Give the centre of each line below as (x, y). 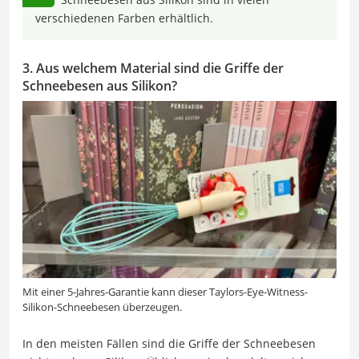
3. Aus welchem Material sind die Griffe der (153, 68)
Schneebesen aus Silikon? (100, 85)
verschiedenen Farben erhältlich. (124, 18)
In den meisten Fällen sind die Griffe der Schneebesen (169, 343)
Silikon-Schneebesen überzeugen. (102, 307)
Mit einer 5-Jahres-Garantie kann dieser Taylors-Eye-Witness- (165, 291)
